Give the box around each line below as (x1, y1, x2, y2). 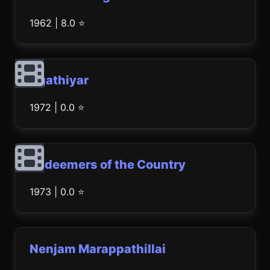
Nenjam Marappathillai (30, 242, 166, 256)
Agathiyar (30, 73, 89, 87)
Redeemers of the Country (30, 157, 186, 172)
